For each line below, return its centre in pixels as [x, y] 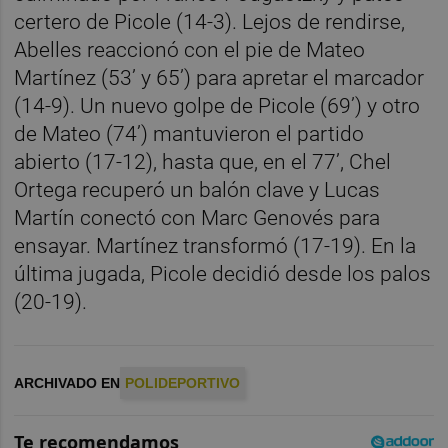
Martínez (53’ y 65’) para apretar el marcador [219, 77]
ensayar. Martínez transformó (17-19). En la [215, 245]
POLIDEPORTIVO [183, 382]
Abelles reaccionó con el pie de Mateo [190, 49]
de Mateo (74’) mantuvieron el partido [189, 133]
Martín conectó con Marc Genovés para [197, 217]
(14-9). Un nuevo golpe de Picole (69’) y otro [217, 105]
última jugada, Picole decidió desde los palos [223, 273]
